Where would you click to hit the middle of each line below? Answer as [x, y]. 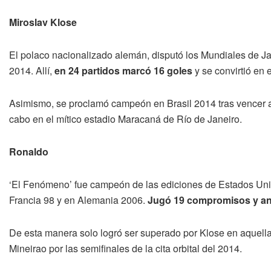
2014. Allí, [32, 70]
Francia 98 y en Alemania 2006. [77, 200]
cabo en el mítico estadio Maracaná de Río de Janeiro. [126, 119]
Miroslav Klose [43, 22]
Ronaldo [29, 151]
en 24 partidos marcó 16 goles [123, 70]
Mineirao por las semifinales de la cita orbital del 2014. [126, 248]
